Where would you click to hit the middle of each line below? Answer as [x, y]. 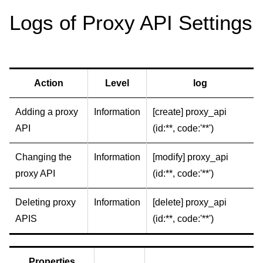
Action [48, 83]
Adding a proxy [47, 112]
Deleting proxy [45, 202]
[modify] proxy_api [190, 157]
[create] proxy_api [190, 112]
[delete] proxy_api [190, 202]
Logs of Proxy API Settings [131, 22]
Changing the [43, 157]
